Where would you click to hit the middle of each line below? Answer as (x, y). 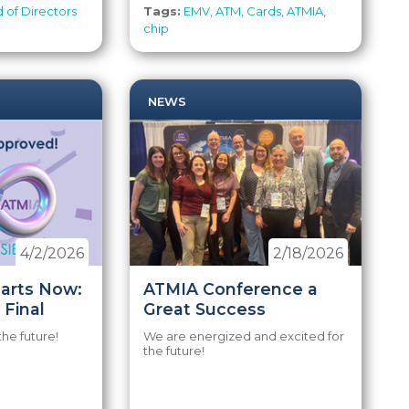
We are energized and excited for (244, 336)
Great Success (205, 309)
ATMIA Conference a (231, 289)
